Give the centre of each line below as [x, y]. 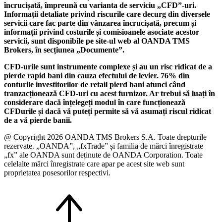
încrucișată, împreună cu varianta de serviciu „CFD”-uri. [100, 5]
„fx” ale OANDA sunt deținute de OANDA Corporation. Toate [103, 155]
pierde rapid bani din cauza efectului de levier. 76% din [97, 76]
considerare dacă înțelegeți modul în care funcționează [95, 103]
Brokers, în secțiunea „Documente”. [64, 50]
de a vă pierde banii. [38, 120]
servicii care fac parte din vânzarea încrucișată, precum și [100, 23]
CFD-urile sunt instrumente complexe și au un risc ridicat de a [108, 67]
